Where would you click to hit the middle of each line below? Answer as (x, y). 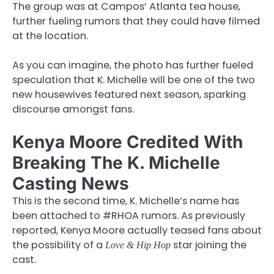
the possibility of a (59, 245)
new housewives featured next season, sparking (129, 94)
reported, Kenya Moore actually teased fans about (137, 230)
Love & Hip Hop (138, 245)
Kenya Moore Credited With (128, 142)
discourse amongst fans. (73, 109)
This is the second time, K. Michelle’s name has (126, 201)
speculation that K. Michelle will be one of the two (134, 80)
